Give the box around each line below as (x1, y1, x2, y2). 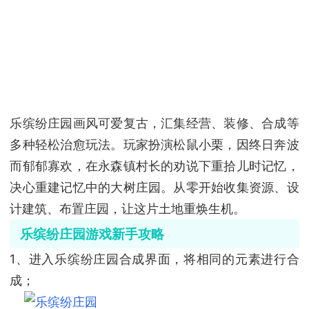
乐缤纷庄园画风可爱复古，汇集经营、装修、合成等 (10, 115, 299, 130)
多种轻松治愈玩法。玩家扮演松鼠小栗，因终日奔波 (10, 137, 299, 152)
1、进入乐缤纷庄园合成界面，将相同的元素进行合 (10, 252, 299, 267)
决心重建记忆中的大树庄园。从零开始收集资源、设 (10, 179, 299, 195)
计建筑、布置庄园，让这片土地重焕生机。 (10, 201, 246, 216)
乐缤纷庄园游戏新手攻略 (19, 226, 164, 243)
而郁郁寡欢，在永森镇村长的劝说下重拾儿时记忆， (10, 158, 299, 173)
